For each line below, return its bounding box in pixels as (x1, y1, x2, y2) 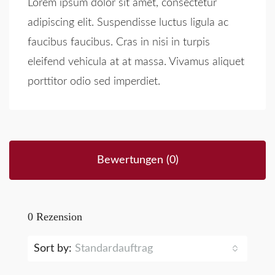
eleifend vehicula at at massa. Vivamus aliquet (28, 56, 244, 68)
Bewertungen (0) (96, 155, 179, 166)
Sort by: (34, 243, 72, 254)
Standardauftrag (75, 243, 153, 254)
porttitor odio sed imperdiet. (28, 76, 160, 87)
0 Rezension (28, 211, 82, 223)
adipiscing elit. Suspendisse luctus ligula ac (28, 17, 228, 28)
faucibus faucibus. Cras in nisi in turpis (28, 37, 210, 48)
